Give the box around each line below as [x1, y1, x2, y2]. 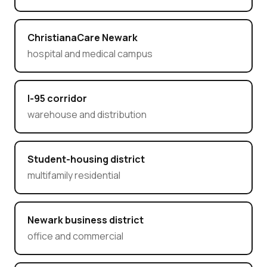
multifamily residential [27, 169, 120, 182]
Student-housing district [27, 153, 145, 166]
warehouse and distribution [27, 108, 147, 122]
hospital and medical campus [27, 47, 153, 61]
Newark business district [27, 213, 144, 227]
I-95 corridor [27, 92, 87, 105]
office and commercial [27, 229, 123, 243]
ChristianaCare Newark [27, 31, 138, 45]
